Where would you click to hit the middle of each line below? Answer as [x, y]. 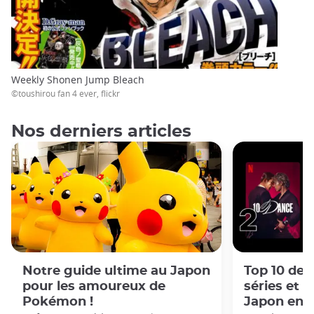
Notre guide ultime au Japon [116, 271]
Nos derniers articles [101, 131]
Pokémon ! [58, 301]
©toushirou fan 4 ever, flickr [66, 93]
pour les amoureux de [94, 286]
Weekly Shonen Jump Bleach [78, 79]
